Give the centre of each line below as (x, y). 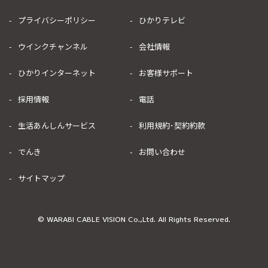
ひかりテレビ (162, 20)
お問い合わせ (162, 152)
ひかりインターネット (57, 73)
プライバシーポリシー (57, 20)
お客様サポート (166, 73)
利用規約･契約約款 (172, 125)
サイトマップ (41, 178)
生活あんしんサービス (57, 125)
